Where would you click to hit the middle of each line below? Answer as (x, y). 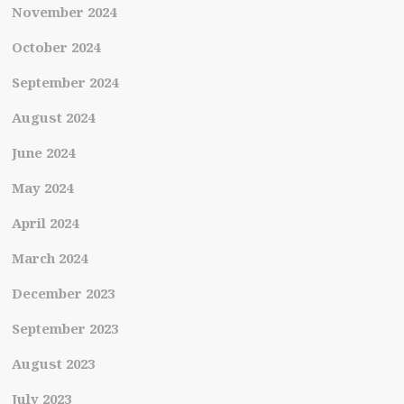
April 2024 (45, 223)
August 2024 (53, 118)
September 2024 (64, 83)
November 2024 (64, 12)
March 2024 (49, 258)
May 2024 (42, 188)
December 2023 (63, 294)
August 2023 (53, 364)
